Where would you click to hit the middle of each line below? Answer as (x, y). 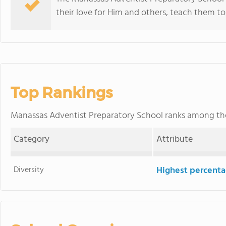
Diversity (29, 170)
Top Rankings (62, 93)
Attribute (175, 139)
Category (32, 139)
